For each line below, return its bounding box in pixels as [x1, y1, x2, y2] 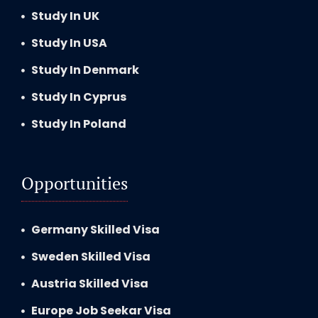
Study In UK [31, 7, 99, 24]
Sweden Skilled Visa [31, 248, 150, 265]
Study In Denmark [31, 61, 139, 78]
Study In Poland [31, 115, 126, 132]
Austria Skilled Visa [31, 275, 148, 292]
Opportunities [21, 171, 128, 194]
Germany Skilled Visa [31, 221, 160, 238]
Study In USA [31, 34, 107, 51]
